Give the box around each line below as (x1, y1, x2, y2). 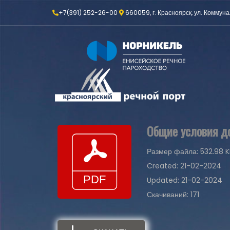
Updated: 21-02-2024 (147, 175, 222, 185)
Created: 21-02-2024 (147, 161, 221, 171)
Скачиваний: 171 (147, 189, 199, 200)
